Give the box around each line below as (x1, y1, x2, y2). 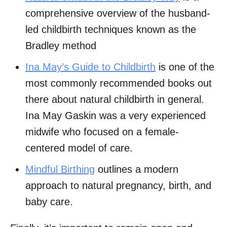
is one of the (156, 61, 214, 73)
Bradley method (25, 40, 96, 52)
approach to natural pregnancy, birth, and (25, 180, 211, 192)
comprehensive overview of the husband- (25, 8, 210, 19)
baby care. (25, 196, 73, 208)
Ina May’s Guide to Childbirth (25, 61, 156, 73)
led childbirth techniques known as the (25, 24, 196, 35)
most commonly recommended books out (25, 78, 212, 89)
